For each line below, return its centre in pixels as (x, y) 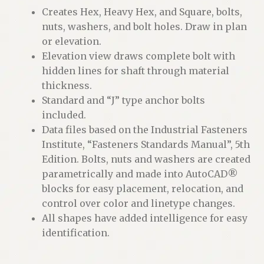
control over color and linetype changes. (138, 203)
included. (64, 115)
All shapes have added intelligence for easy (144, 218)
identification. (75, 232)
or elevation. (71, 41)
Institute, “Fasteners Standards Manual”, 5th (146, 144)
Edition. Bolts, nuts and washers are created (146, 159)
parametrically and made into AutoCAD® (140, 174)
